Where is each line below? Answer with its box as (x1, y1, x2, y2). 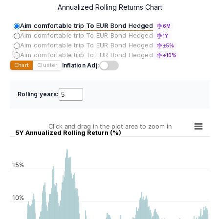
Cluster (37, 62, 58, 69)
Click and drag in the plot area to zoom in (48, 123, 172, 131)
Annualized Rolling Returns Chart (57, 3, 162, 12)
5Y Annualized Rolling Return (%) (15, 129, 121, 137)
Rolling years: (18, 90, 59, 98)
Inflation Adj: (62, 61, 100, 69)
